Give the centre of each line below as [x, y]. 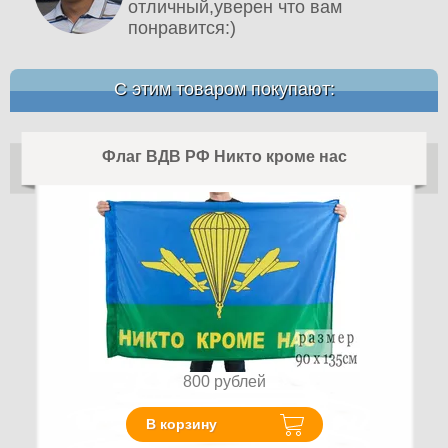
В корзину [181, 424]
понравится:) [182, 27]
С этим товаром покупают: [224, 88]
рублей [239, 381]
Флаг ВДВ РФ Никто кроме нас [224, 156]
